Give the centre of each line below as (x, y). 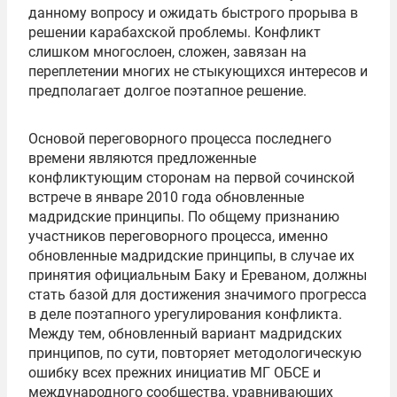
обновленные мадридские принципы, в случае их (191, 256)
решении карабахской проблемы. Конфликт (175, 32)
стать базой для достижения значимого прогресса (198, 295)
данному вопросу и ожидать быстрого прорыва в (193, 13)
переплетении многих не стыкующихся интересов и (198, 71)
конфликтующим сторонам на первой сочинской (191, 178)
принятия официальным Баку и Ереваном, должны (198, 275)
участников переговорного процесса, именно (178, 236)
